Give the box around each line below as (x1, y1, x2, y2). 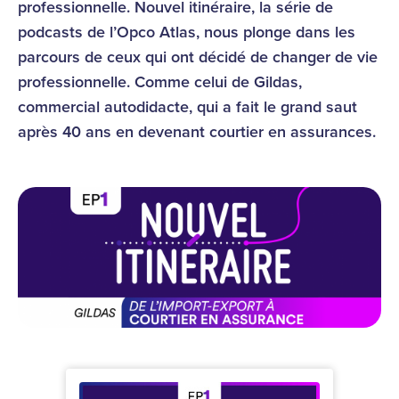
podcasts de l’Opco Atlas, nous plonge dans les (18, 22, 355, 42)
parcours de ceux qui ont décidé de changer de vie (18, 47, 378, 67)
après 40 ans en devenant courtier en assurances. (18, 122, 376, 142)
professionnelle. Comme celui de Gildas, (18, 72, 302, 92)
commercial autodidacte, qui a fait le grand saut (18, 97, 357, 117)
